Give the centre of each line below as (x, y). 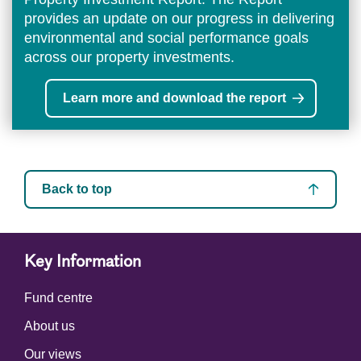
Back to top (77, 189)
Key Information (83, 263)
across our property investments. (129, 57)
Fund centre (58, 298)
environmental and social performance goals (166, 38)
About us (50, 326)
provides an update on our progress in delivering (179, 19)
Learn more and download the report (174, 98)
